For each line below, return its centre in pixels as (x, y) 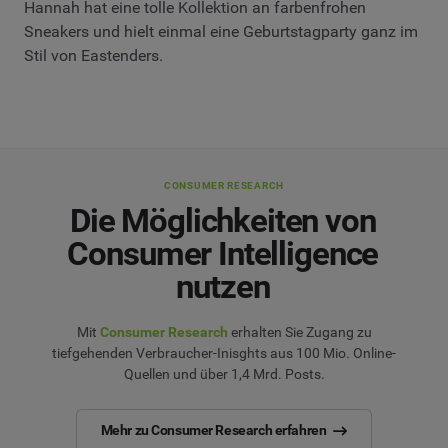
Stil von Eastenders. (93, 55)
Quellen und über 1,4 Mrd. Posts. (224, 374)
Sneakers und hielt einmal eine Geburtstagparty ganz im (221, 31)
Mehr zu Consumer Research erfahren (213, 430)
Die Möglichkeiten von (222, 221)
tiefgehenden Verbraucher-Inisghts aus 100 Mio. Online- (224, 353)
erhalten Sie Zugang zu (299, 332)
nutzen (223, 287)
